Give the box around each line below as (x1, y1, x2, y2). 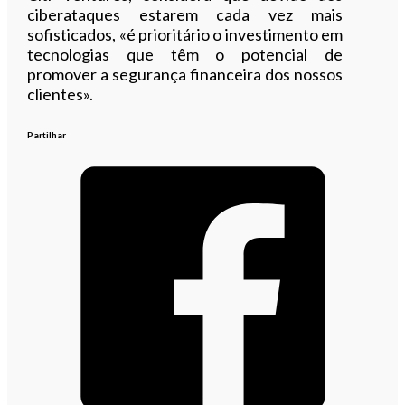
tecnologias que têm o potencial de (27, 43, 343, 64)
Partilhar (27, 128, 67, 140)
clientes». (27, 83, 94, 104)
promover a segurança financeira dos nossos (27, 63, 343, 84)
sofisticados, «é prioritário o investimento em (27, 24, 343, 44)
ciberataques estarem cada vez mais (27, 4, 343, 24)
